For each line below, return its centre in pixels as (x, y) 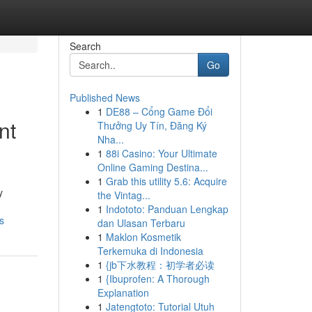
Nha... (110, 139)
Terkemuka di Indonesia (150, 251)
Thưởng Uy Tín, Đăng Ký (152, 125)
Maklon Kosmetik (143, 237)
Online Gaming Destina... (153, 167)
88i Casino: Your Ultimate (161, 153)
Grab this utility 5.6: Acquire (166, 181)
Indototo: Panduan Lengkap (167, 209)
